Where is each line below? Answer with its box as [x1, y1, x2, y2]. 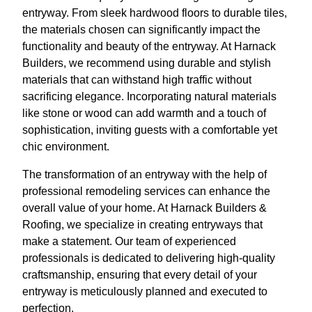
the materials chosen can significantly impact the [22, 24, 260, 36]
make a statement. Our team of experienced [22, 235, 236, 248]
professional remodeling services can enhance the [22, 185, 270, 198]
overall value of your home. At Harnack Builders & [22, 202, 267, 214]
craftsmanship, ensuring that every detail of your [22, 269, 257, 281]
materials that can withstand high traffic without [22, 74, 251, 86]
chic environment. [22, 141, 109, 153]
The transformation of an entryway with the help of [22, 169, 267, 181]
